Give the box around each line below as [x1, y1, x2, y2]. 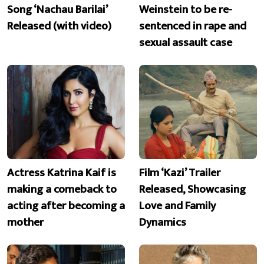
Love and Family [139, 196, 216, 216]
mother [7, 213, 44, 232]
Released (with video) [7, 16, 111, 35]
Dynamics [139, 213, 186, 232]
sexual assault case [139, 32, 232, 52]
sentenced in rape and [139, 16, 246, 35]
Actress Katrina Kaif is [7, 163, 116, 183]
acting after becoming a [7, 196, 125, 216]
